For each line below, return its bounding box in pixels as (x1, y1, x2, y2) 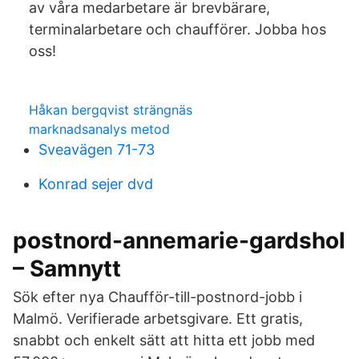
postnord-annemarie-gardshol (13, 227, 345, 254)
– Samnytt (13, 255, 121, 282)
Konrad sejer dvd (38, 175, 153, 192)
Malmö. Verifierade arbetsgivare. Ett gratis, (13, 310, 303, 327)
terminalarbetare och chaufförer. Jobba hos (29, 21, 326, 38)
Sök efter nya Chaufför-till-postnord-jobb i (13, 288, 302, 305)
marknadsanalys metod (29, 121, 170, 137)
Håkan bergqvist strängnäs (29, 102, 192, 118)
